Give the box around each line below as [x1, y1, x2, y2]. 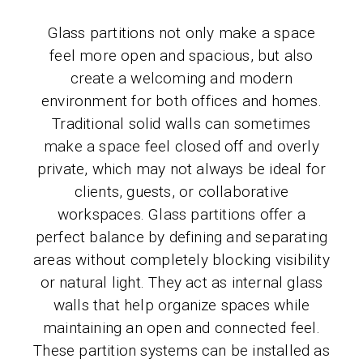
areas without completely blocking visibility [33, 250, 330, 269]
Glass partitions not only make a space [47, 23, 316, 42]
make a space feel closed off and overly [44, 137, 319, 156]
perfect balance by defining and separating [35, 228, 328, 246]
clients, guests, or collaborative [74, 182, 289, 201]
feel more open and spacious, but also [49, 46, 314, 65]
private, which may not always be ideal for [36, 160, 327, 178]
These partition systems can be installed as [33, 341, 330, 360]
